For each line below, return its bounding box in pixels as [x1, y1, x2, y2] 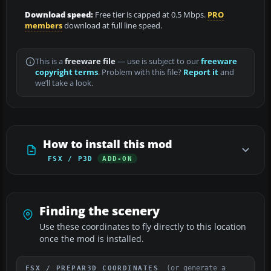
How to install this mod [43, 136, 172, 151]
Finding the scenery [39, 202, 160, 219]
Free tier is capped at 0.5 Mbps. [93, 9, 207, 20]
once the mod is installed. [39, 233, 144, 244]
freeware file [65, 56, 116, 67]
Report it [183, 67, 218, 77]
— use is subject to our [116, 56, 201, 67]
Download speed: [25, 9, 93, 20]
